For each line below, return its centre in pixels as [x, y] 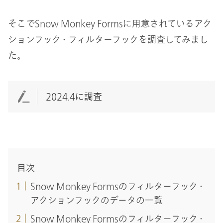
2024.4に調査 [74, 97]
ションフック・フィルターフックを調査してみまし [108, 39]
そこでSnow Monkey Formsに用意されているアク [110, 23]
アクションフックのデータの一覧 [96, 200]
